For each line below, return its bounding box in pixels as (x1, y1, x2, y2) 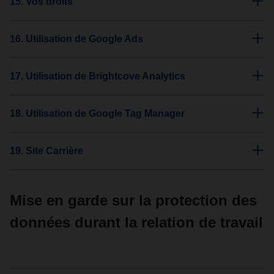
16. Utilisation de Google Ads (10, 34, 143, 44)
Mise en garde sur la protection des (10, 192, 257, 209)
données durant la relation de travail (10, 214, 263, 231)
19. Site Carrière (10, 146, 83, 156)
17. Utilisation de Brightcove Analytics (10, 71, 185, 81)
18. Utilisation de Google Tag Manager (10, 108, 185, 119)
